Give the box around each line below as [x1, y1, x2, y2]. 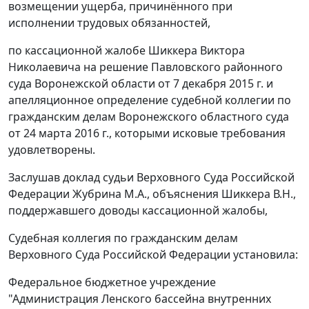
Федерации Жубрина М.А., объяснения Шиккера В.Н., [8, 186, 296, 202]
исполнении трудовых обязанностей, [8, 15, 210, 31]
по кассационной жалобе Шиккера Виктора [8, 43, 245, 59]
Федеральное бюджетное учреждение [8, 275, 216, 290]
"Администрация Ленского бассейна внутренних [8, 291, 271, 307]
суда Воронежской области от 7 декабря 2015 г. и [8, 76, 273, 92]
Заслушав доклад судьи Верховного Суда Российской [8, 170, 295, 186]
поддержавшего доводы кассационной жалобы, [8, 203, 268, 219]
